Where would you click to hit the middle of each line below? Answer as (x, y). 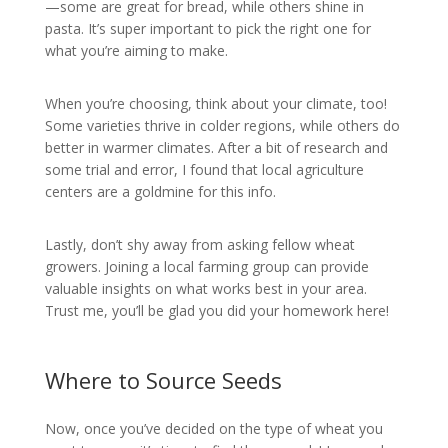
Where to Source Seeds (163, 379)
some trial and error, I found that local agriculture (204, 169)
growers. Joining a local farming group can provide (206, 266)
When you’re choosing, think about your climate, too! (215, 103)
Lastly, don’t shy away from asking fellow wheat (199, 244)
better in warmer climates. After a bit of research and (216, 147)
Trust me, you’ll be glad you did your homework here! (216, 310)
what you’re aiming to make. (136, 50)
